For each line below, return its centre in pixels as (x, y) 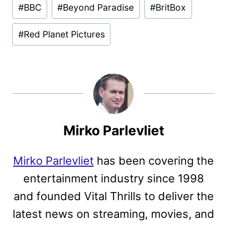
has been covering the (154, 160)
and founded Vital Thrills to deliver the (113, 196)
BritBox (171, 7)
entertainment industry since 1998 (113, 178)
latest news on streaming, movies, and (113, 214)
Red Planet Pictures (64, 34)
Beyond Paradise (99, 7)
